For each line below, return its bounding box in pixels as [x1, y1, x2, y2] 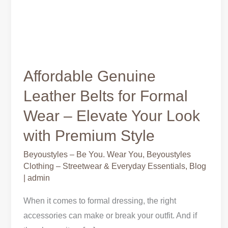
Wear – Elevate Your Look [23, 107, 200, 125]
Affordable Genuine [23, 68, 156, 85]
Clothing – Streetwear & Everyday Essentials [23, 162, 185, 171]
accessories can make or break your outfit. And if [23, 211, 197, 220]
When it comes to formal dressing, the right [23, 196, 176, 206]
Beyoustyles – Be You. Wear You [23, 150, 142, 159]
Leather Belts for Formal [23, 88, 188, 105]
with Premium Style [23, 127, 155, 145]
